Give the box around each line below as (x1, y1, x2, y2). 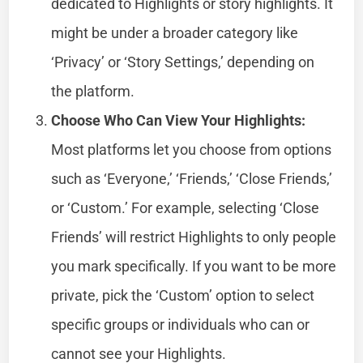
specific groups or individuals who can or (51, 315, 310, 333)
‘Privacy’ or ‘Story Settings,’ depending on (51, 53, 315, 70)
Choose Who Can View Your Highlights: (51, 111, 306, 129)
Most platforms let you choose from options (51, 140, 332, 158)
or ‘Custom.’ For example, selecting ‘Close (51, 199, 320, 216)
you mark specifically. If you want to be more (51, 257, 337, 275)
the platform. (51, 82, 135, 100)
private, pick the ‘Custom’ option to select (51, 286, 315, 304)
